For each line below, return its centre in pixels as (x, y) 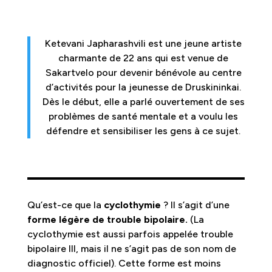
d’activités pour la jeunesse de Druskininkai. (144, 87)
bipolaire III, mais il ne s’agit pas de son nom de (131, 248)
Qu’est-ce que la (65, 205)
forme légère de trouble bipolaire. (107, 219)
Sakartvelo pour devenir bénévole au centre (143, 72)
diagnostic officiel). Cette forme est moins (124, 263)
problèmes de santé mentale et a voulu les (144, 116)
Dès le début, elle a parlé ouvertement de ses (143, 101)
